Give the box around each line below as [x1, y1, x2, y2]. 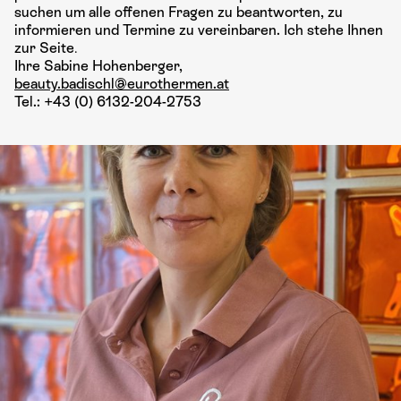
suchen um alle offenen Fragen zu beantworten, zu [14, 4, 343, 21]
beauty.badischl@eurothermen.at [14, 75, 229, 92]
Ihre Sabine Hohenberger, [14, 57, 183, 74]
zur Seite [14, 39, 74, 56]
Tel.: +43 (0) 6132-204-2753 [14, 93, 201, 110]
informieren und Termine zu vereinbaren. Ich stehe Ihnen [14, 21, 383, 38]
